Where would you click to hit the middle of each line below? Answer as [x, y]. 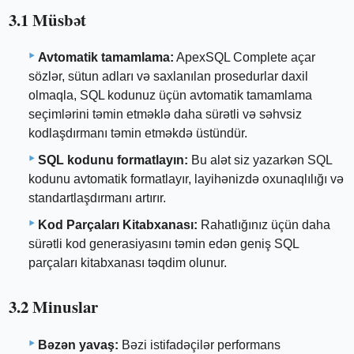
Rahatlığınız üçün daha [264, 225]
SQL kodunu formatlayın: [113, 160]
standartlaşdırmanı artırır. [97, 198]
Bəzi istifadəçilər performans [200, 345]
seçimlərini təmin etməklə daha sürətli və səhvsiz [165, 115]
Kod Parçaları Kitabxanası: [118, 225]
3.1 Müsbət [48, 19]
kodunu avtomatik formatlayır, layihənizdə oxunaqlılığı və [186, 179]
